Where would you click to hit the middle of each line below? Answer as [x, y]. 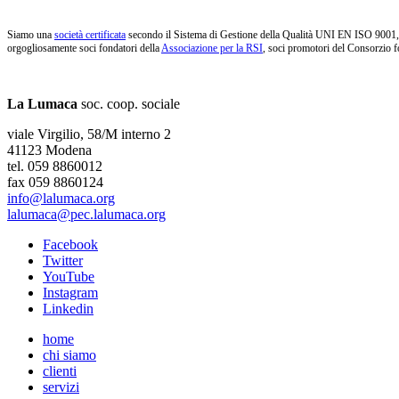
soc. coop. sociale [129, 104]
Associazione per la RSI [212, 49]
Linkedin [68, 309]
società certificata [90, 35]
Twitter [63, 261]
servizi [61, 387]
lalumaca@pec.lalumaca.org [86, 215]
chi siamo [69, 355]
